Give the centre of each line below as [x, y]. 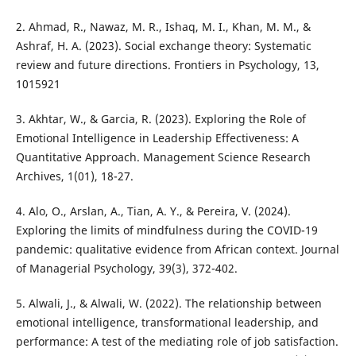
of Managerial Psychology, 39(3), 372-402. [126, 268]
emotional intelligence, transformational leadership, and [167, 322]
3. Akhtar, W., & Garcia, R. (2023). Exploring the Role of [161, 118]
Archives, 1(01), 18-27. [74, 176]
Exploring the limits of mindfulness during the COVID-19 [166, 230]
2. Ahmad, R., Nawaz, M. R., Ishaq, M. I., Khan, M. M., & [163, 26]
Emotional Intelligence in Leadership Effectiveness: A [157, 137]
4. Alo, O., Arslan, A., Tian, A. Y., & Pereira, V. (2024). [153, 211]
